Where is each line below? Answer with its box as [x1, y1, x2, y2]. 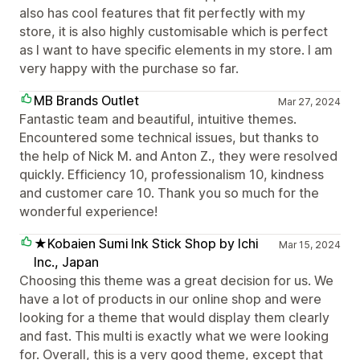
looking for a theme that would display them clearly [19, 309, 329, 325]
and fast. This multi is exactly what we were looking [19, 328, 329, 344]
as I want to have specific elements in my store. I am [19, 42, 333, 58]
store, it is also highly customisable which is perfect [19, 23, 328, 39]
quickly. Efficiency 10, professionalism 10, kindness [19, 166, 324, 182]
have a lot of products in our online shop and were [19, 291, 321, 307]
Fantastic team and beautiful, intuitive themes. [19, 111, 297, 127]
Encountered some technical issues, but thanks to [19, 129, 319, 145]
